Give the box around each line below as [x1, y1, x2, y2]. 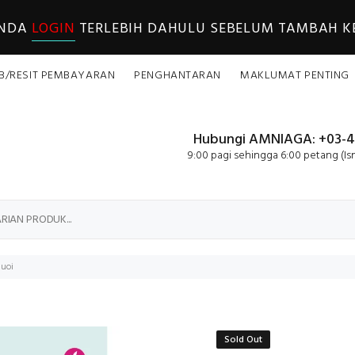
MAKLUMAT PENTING [240, 67, 349, 85]
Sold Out [224, 332, 262, 348]
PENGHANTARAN [134, 67, 221, 85]
